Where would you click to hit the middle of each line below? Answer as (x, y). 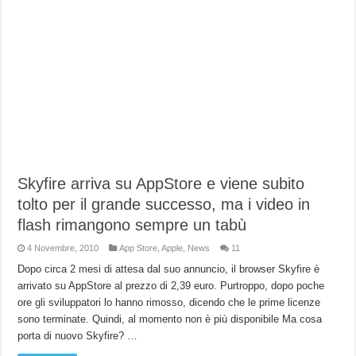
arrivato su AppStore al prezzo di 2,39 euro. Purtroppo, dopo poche (171, 286)
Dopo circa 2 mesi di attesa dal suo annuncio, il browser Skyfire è (169, 269)
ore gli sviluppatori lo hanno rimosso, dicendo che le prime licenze (169, 303)
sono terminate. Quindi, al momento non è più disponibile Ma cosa (170, 319)
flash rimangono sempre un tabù (132, 225)
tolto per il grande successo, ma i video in (164, 205)
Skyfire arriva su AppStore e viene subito (161, 184)
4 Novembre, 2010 (63, 248)
